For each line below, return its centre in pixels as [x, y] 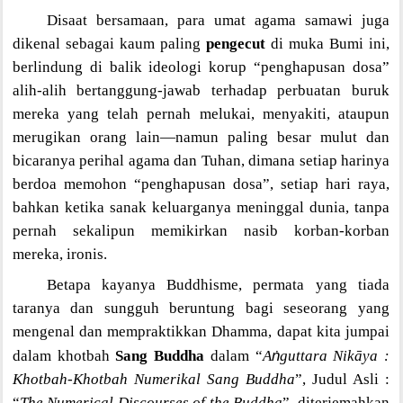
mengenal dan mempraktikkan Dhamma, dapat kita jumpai [201, 331]
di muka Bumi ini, [327, 43]
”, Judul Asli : [342, 379]
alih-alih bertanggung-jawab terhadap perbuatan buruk [201, 90]
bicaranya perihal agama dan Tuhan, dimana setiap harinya [201, 160]
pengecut [235, 43]
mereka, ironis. [59, 254]
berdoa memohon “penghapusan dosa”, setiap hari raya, [201, 184]
